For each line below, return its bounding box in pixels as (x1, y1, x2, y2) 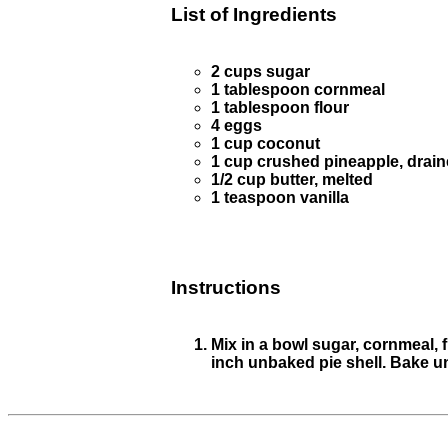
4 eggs (211, 116, 262, 134)
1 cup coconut (211, 134, 320, 152)
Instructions (171, 277, 281, 299)
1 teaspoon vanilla (211, 188, 349, 206)
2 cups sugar (211, 62, 310, 80)
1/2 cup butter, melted (211, 170, 373, 188)
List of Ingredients (171, 4, 337, 26)
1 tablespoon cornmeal (211, 80, 385, 98)
